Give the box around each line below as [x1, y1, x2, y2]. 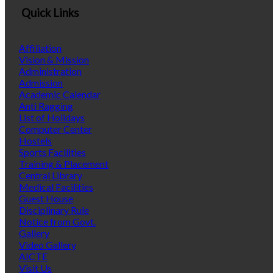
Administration [19, 65, 82, 77]
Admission [19, 77, 63, 89]
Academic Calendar [19, 88, 101, 101]
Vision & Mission [19, 54, 89, 66]
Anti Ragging [19, 100, 73, 112]
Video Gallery [19, 239, 76, 251]
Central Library [19, 169, 82, 182]
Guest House [19, 193, 73, 205]
